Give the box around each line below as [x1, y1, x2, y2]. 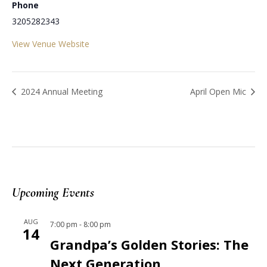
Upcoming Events [12, 184, 94, 200]
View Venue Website [12, 38, 89, 50]
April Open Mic [190, 85, 249, 97]
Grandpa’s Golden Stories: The [50, 235, 249, 253]
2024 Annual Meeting [18, 85, 103, 97]
